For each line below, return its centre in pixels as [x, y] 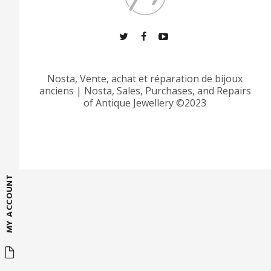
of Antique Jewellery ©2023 [145, 103]
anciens [57, 91]
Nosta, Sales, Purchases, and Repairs [167, 91]
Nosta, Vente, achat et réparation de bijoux [145, 79]
